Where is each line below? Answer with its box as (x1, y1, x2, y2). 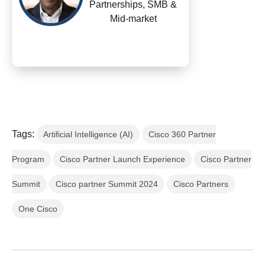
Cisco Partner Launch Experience (60, 154, 185, 164)
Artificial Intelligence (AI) (43, 130, 133, 139)
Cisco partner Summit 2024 (56, 179, 158, 189)
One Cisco (18, 204, 57, 214)
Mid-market (109, 14, 157, 24)
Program (12, 154, 44, 164)
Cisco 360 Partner (148, 130, 216, 139)
